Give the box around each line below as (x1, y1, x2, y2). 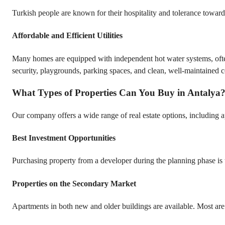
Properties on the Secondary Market (12, 179, 136, 188)
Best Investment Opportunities (12, 134, 116, 143)
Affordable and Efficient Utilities (12, 31, 123, 40)
